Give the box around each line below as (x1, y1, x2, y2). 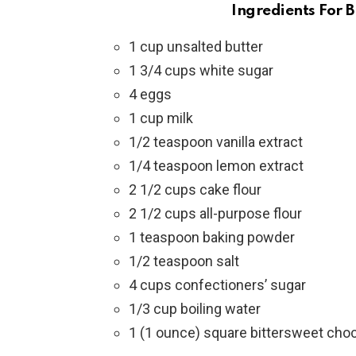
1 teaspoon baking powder (129, 228, 295, 246)
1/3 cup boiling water (129, 300, 261, 317)
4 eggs (129, 85, 172, 103)
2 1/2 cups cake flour (129, 180, 261, 198)
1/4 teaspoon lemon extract (129, 157, 304, 174)
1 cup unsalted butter (129, 37, 263, 55)
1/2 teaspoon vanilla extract (129, 133, 303, 150)
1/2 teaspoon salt (129, 252, 239, 269)
